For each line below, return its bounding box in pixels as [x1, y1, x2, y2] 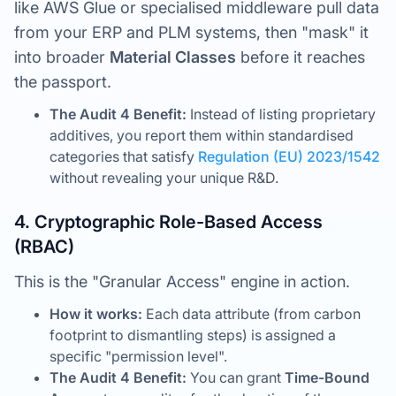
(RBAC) [14, 236, 74, 257]
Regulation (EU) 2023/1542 [194, 148, 380, 165]
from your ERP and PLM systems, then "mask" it [14, 23, 369, 42]
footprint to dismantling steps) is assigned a [49, 326, 336, 344]
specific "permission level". [49, 347, 227, 365]
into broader [14, 48, 110, 66]
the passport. [14, 72, 111, 91]
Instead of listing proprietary [187, 105, 376, 123]
